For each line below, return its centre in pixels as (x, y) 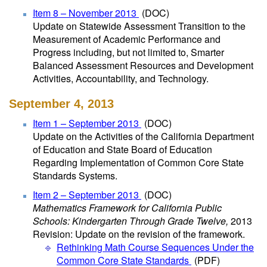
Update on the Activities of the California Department (143, 136)
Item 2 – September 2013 (87, 195)
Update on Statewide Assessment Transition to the (139, 26)
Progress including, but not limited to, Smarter (128, 52)
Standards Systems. (75, 176)
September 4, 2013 (61, 104)
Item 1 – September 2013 (87, 123)
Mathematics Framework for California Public (127, 208)
